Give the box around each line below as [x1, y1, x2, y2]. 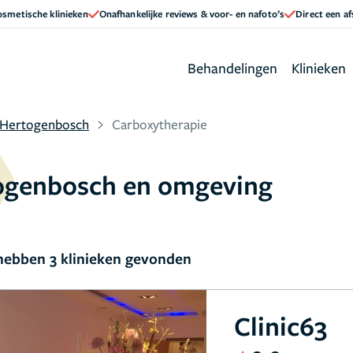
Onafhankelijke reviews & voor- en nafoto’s [98, 6, 285, 20]
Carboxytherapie [112, 115, 207, 133]
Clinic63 [234, 308, 328, 344]
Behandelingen [188, 58, 277, 77]
